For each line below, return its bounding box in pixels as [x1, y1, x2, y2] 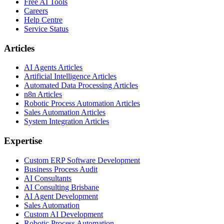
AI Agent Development [24, 191, 98, 200]
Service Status [24, 24, 68, 33]
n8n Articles [24, 90, 62, 99]
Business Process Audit [24, 164, 97, 173]
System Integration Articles [24, 117, 109, 126]
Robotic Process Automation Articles [24, 99, 140, 108]
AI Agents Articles [24, 63, 82, 72]
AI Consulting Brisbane [24, 182, 99, 191]
